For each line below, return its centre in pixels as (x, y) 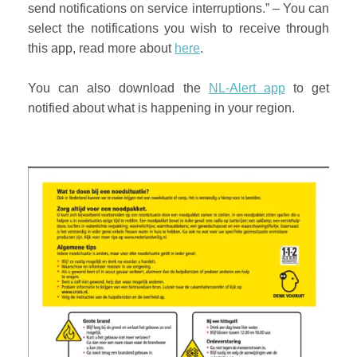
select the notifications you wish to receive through (178, 28)
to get (307, 88)
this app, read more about (101, 48)
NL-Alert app (247, 88)
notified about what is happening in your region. (161, 108)
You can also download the (118, 88)
